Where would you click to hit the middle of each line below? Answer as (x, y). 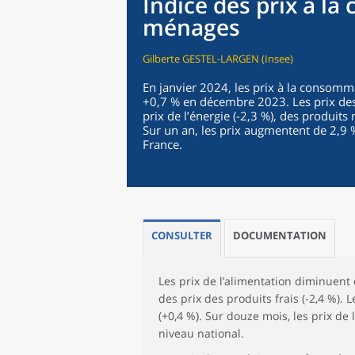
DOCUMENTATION (280, 235)
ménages (191, 27)
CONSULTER (182, 235)
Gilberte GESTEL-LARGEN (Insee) (218, 59)
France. (162, 144)
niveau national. (201, 333)
